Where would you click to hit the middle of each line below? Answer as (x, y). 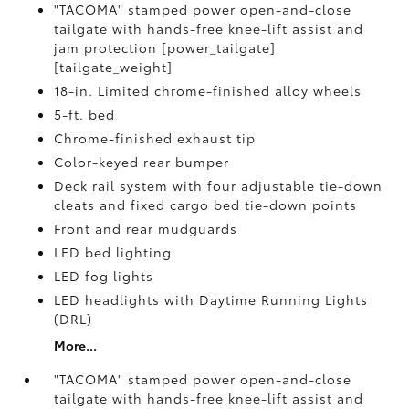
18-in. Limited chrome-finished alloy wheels (208, 90)
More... (76, 345)
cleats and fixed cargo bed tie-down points (206, 204)
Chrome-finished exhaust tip (155, 138)
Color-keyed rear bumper (142, 162)
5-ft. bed (85, 114)
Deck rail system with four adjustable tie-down (219, 185)
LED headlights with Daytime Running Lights (211, 299)
